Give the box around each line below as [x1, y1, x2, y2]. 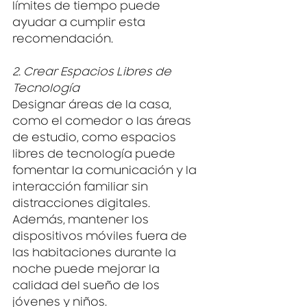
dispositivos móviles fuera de [12, 232, 190, 244]
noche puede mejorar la [12, 265, 162, 277]
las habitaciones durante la [12, 249, 179, 260]
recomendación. [12, 35, 113, 47]
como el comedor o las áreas [12, 117, 194, 129]
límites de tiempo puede [12, 2, 163, 14]
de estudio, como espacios [12, 134, 179, 145]
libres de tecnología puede [12, 150, 178, 162]
